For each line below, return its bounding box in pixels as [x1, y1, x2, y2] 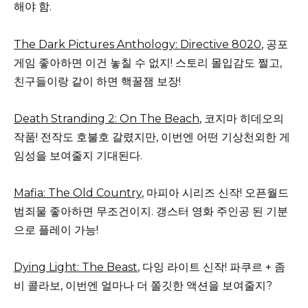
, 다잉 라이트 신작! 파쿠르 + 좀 [137, 261, 285, 274]
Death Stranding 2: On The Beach [14, 111, 199, 125]
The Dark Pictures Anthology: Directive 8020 [14, 37, 261, 51]
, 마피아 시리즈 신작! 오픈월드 [142, 186, 289, 199]
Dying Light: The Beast [14, 261, 137, 274]
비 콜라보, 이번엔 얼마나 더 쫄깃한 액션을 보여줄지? [14, 279, 272, 293]
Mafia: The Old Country [14, 186, 142, 199]
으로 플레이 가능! [14, 223, 98, 236]
